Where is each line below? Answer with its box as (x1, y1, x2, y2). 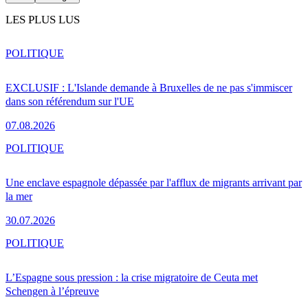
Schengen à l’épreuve (5, 285, 99, 297)
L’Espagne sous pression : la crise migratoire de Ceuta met (5, 271, 258, 283)
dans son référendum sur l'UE (5, 95, 134, 107)
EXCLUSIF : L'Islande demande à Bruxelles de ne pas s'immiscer (5, 81, 292, 93)
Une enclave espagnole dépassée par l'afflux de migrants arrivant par (5, 176, 302, 188)
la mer (5, 190, 32, 202)
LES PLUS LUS (5, 13, 80, 27)
